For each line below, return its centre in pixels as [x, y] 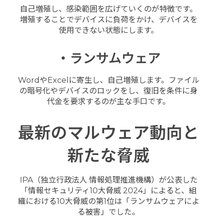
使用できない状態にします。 [108, 31]
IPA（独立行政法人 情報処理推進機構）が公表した [108, 180]
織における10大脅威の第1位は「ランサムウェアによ [108, 201]
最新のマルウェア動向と [108, 132]
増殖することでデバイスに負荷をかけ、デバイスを [108, 20]
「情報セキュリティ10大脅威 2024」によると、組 [108, 190]
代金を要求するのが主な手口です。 [108, 102]
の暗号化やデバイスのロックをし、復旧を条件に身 [108, 91]
